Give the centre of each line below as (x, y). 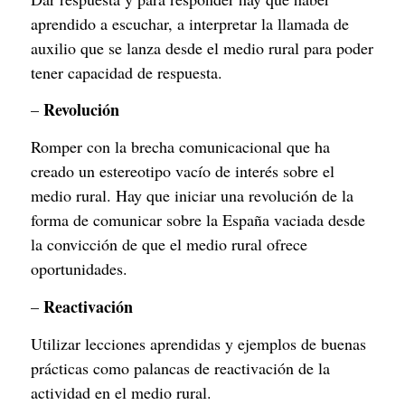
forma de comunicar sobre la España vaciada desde (198, 220)
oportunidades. (79, 269)
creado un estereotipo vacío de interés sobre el (183, 171)
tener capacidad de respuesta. (127, 72)
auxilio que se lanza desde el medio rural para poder (202, 47)
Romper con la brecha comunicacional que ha (180, 147)
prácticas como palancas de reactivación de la (180, 368)
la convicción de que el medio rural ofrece (169, 245)
